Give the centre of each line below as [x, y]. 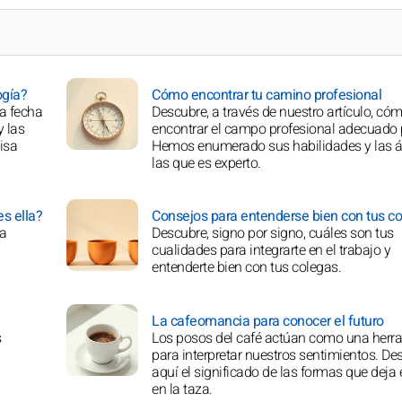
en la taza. [182, 389]
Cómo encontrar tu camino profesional [267, 95]
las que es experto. [206, 163]
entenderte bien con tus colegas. [246, 267]
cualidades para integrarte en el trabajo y [271, 250]
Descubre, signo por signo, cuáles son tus [273, 233]
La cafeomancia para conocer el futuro [268, 321]
